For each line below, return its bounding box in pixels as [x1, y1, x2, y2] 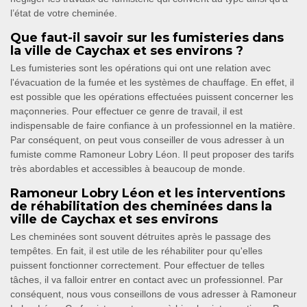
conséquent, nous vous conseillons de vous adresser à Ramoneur [10, 288, 297, 300]
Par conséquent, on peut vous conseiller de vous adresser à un [10, 134, 284, 146]
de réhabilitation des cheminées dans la [10, 199, 272, 214]
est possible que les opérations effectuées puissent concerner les [10, 91, 293, 103]
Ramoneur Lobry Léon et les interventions [10, 186, 285, 201]
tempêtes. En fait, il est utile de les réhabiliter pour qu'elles [10, 245, 262, 257]
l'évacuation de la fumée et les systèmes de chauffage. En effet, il [10, 77, 294, 88]
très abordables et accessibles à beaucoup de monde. [10, 163, 245, 175]
